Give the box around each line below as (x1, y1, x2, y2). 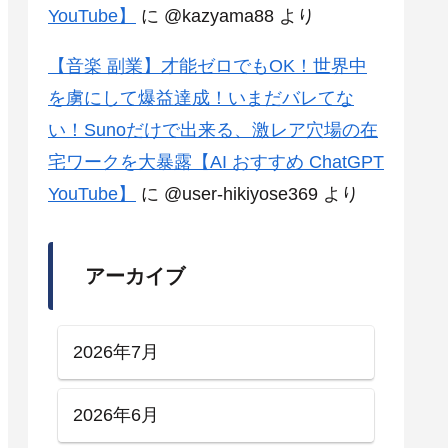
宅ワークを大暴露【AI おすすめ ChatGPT (48, 152, 384, 173)
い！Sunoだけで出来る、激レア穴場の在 (48, 120, 378, 141)
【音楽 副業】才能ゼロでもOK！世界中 (48, 56, 367, 77)
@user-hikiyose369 (164, 184, 318, 205)
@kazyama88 (164, 6, 274, 27)
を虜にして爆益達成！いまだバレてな (48, 88, 354, 109)
